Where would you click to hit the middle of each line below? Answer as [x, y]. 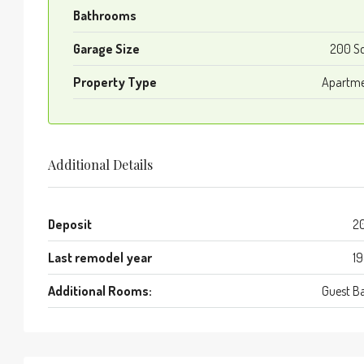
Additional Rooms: [100, 291]
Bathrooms [105, 15]
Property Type [115, 82]
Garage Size [106, 49]
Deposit [70, 224]
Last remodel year [100, 258]
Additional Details [100, 165]
